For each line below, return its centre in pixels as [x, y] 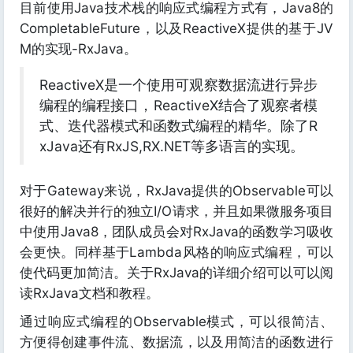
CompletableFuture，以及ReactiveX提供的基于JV [176, 28]
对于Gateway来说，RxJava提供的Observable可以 [176, 191]
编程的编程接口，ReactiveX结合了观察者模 [178, 105]
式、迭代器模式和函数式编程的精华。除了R [178, 126]
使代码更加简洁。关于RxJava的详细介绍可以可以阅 [176, 273]
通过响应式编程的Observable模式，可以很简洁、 [176, 321]
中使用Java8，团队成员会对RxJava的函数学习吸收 [176, 232]
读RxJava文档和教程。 [89, 293]
